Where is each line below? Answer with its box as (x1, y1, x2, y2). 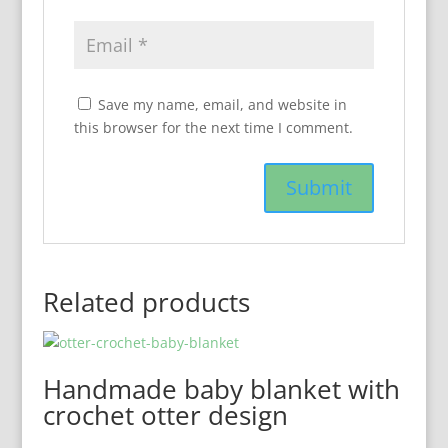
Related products (42, 284, 250, 320)
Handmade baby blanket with (42, 371, 400, 407)
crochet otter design (42, 397, 288, 433)
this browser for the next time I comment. (73, 118, 353, 137)
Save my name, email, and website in (97, 95, 347, 114)
